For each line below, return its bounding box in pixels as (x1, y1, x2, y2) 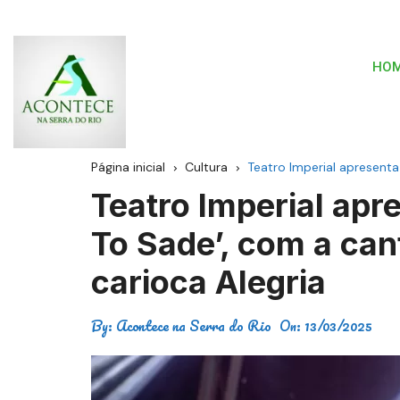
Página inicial (91, 159, 165, 176)
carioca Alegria (91, 262, 326, 303)
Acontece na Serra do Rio (116, 313, 271, 338)
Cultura (185, 159, 228, 176)
